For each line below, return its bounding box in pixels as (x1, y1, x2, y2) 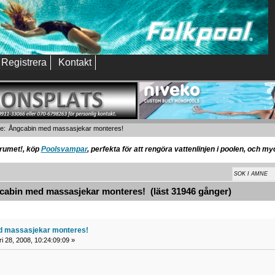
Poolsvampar (41, 145, 87, 154)
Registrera (1, 57, 47, 68)
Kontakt (58, 57, 91, 68)
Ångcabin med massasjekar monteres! (8, 125, 123, 132)
